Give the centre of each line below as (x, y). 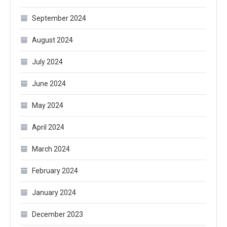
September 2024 (59, 18)
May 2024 (48, 106)
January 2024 (54, 193)
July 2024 (47, 62)
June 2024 (49, 84)
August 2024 (52, 40)
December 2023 (58, 215)
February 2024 (55, 171)
